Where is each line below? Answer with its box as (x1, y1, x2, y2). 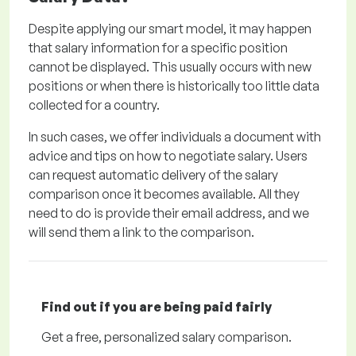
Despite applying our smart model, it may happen (29, 21, 311, 37)
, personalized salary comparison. (99, 329, 292, 345)
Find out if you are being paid (41, 299, 235, 315)
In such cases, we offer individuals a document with (29, 129, 321, 145)
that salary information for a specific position (29, 40, 288, 56)
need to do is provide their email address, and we (29, 205, 309, 221)
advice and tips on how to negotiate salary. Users (29, 148, 308, 164)
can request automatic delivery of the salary (29, 167, 278, 183)
